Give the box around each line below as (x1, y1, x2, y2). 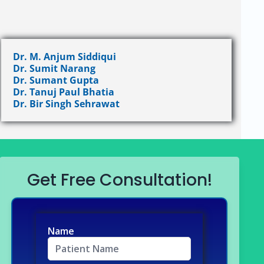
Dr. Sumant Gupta (12, 74, 99, 87)
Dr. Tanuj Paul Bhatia (12, 85, 114, 98)
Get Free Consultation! (27, 169, 212, 192)
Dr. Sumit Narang (12, 62, 95, 75)
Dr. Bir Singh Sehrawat (12, 97, 120, 110)
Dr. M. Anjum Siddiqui (12, 50, 116, 63)
